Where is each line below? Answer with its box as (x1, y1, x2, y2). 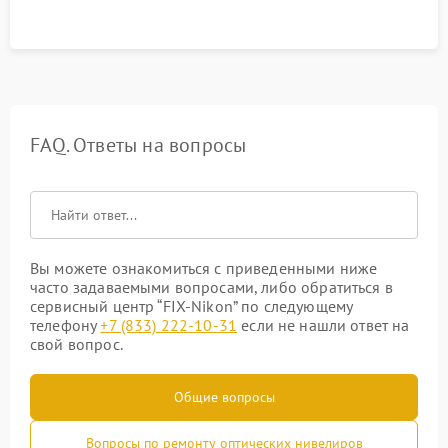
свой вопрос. (30, 334, 123, 354)
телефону (30, 315, 101, 335)
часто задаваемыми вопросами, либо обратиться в (30, 277, 393, 297)
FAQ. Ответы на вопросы (30, 132, 247, 158)
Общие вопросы (173, 388, 275, 406)
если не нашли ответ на (237, 315, 410, 335)
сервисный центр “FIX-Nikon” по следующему (30, 296, 353, 316)
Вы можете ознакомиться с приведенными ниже (30, 258, 378, 278)
